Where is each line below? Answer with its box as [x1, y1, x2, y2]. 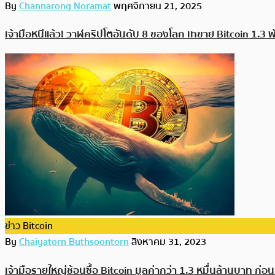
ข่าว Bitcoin [5, 218, 53, 234]
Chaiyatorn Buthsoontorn [19, 234, 129, 250]
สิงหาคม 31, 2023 [131, 234, 206, 250]
